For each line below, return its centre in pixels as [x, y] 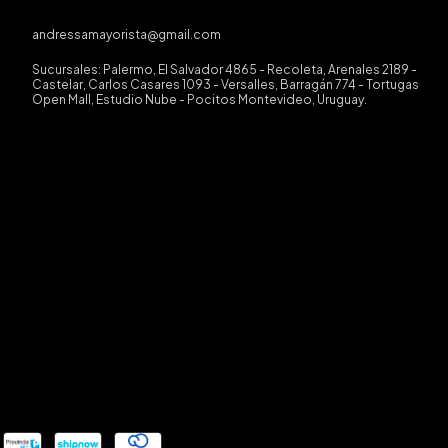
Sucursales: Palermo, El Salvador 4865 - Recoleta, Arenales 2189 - [224, 70]
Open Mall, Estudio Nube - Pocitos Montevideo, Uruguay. [199, 100]
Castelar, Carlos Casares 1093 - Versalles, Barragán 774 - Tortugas [225, 85]
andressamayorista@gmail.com [126, 35]
